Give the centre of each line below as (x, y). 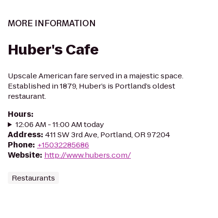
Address (24, 135)
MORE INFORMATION (52, 23)
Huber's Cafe (53, 50)
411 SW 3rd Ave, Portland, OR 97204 (108, 135)
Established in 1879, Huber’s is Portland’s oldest (91, 86)
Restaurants (33, 178)
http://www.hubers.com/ (88, 155)
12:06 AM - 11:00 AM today (60, 124)
